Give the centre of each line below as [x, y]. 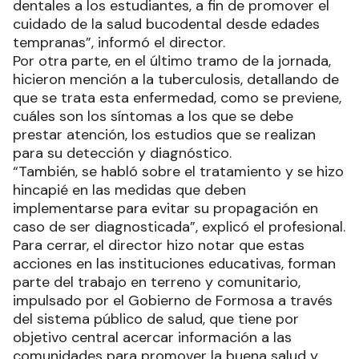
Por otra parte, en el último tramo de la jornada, [172, 61]
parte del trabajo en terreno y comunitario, [157, 282]
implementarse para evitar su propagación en [165, 208]
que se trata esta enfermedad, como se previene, [177, 97]
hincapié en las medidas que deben [129, 190]
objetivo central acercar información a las [152, 337]
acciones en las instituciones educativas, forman [174, 263]
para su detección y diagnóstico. [124, 153]
